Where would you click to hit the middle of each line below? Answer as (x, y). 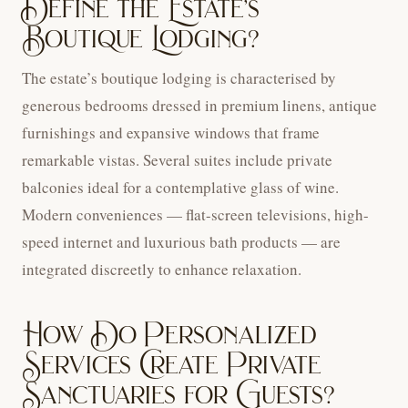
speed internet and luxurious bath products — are (181, 242)
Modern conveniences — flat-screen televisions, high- (195, 215)
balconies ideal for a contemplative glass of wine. (180, 188)
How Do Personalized (169, 335)
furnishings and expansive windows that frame (171, 133)
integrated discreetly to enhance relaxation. (162, 270)
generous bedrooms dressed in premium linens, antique (199, 106)
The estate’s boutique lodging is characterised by (179, 78)
